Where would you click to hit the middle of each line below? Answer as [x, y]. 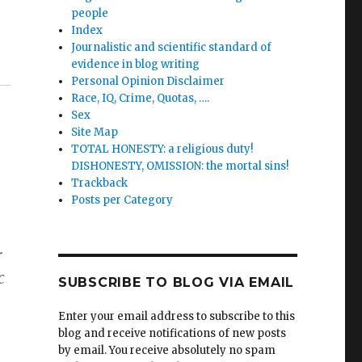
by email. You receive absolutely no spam [166, 350]
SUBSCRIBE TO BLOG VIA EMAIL [176, 282]
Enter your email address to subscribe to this [176, 316]
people [90, 13]
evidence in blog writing [136, 64]
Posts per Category [122, 200]
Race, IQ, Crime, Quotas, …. [141, 98]
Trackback [100, 183]
